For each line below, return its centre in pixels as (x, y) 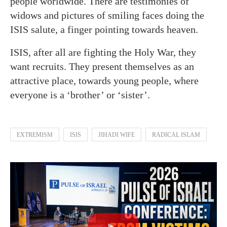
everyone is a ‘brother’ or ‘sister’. (80, 94)
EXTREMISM (35, 135)
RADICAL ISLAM (176, 135)
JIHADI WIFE (117, 135)
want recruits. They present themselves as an (102, 66)
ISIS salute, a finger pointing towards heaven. (104, 29)
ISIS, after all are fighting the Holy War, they (103, 52)
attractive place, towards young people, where (104, 80)
